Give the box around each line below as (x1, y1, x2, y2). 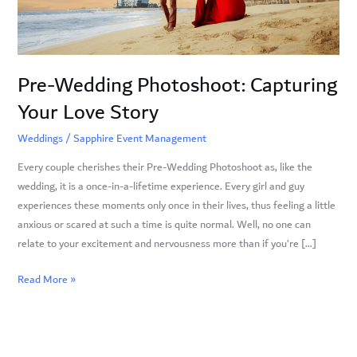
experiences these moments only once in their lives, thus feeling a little (17, 196, 335, 214)
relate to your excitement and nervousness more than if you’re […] (17, 234, 316, 253)
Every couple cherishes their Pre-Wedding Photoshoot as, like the (17, 158, 312, 176)
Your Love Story (17, 95, 159, 131)
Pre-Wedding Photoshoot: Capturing (17, 68, 337, 104)
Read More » (17, 271, 76, 289)
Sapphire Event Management (73, 129, 206, 147)
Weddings (17, 129, 63, 147)
